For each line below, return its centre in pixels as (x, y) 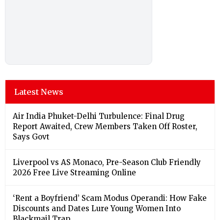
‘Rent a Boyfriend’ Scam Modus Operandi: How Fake (110, 198)
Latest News (39, 92)
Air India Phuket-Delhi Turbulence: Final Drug (99, 116)
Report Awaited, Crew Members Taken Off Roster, (105, 127)
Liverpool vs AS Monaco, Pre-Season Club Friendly (107, 163)
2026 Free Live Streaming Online (74, 173)
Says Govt (31, 137)
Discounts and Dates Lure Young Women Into (97, 209)
